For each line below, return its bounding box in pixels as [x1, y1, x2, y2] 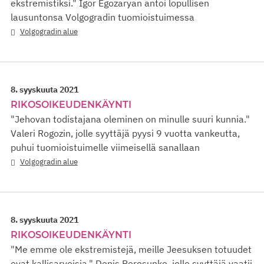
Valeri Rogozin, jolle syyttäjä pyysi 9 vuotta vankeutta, [11, 127, 240, 140]
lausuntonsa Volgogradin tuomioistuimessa [11, 11, 194, 23]
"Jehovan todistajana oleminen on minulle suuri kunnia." [11, 113, 250, 126]
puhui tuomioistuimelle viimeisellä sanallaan [11, 141, 200, 154]
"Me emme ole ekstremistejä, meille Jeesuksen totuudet [11, 243, 252, 256]
